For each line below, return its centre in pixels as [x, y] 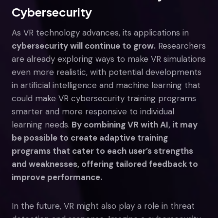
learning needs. [41, 124]
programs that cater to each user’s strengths [102, 151]
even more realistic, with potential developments [107, 72]
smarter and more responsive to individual [93, 111]
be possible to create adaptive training [90, 137]
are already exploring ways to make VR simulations [109, 59]
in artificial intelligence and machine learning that [106, 85]
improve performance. [57, 177]
